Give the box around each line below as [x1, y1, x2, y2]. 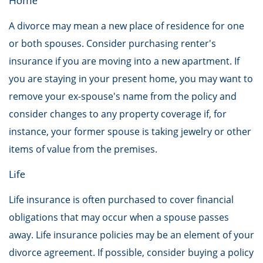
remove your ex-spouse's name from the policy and [9, 90, 237, 103]
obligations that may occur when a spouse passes [9, 211, 229, 224]
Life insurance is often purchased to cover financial [9, 193, 234, 206]
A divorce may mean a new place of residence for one [9, 19, 244, 32]
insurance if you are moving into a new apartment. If [9, 55, 240, 68]
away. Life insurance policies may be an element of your [9, 228, 254, 241]
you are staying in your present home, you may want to [9, 72, 253, 85]
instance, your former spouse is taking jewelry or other [9, 125, 251, 138]
